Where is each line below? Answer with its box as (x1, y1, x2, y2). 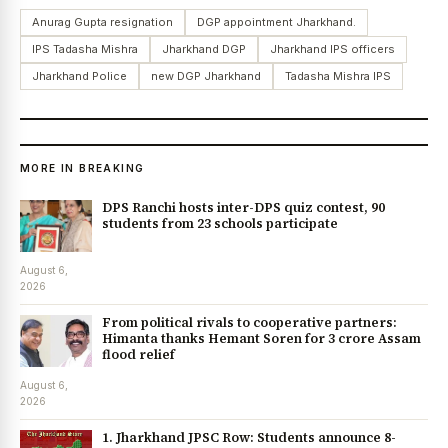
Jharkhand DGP (162, 42, 246, 57)
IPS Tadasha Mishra (32, 42, 138, 57)
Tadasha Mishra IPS (285, 69, 391, 84)
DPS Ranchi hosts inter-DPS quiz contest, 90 (102, 199, 385, 217)
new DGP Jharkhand (151, 69, 261, 84)
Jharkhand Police (32, 69, 127, 84)
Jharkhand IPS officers (270, 42, 395, 57)
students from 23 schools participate (102, 215, 338, 233)
